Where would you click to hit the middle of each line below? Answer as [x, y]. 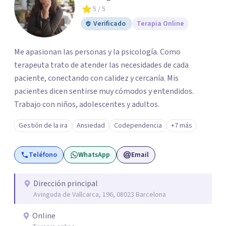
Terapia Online [160, 24]
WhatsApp [94, 155]
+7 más [182, 126]
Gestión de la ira [43, 126]
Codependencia [138, 126]
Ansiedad [91, 126]
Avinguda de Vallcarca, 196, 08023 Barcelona [100, 195]
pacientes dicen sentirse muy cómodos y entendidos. [104, 91]
